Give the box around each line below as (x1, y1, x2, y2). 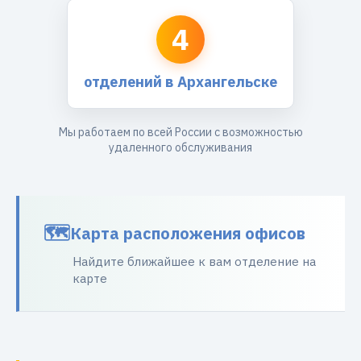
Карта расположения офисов (70, 222, 305, 244)
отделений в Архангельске (84, 73, 277, 91)
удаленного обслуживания (109, 140, 252, 155)
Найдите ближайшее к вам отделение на (73, 254, 316, 269)
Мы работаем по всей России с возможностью (58, 125, 303, 139)
